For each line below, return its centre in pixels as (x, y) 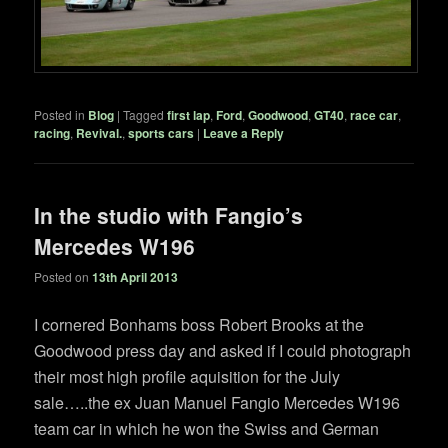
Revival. (99, 132)
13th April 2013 (135, 277)
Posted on (63, 277)
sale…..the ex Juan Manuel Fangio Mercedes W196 (217, 403)
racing (52, 132)
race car (374, 114)
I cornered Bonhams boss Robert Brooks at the (199, 325)
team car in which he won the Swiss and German (207, 429)
